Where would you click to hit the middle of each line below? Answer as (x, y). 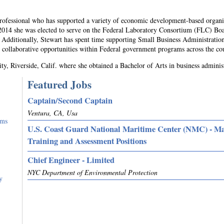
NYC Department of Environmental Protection (92, 172)
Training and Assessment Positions (87, 141)
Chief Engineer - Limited (71, 160)
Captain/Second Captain (70, 100)
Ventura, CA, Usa (52, 113)
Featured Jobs (59, 84)
